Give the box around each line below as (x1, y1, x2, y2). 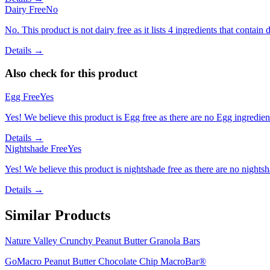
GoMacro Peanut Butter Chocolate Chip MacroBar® (5, 256, 206, 266)
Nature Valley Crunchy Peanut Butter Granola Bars (5, 235, 200, 246)
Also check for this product (5, 67, 137, 80)
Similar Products (5, 207, 110, 223)
